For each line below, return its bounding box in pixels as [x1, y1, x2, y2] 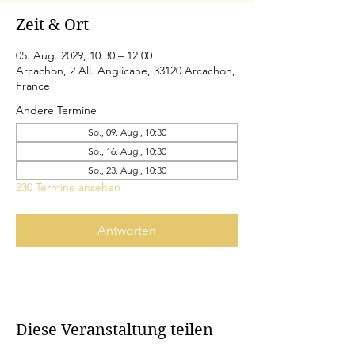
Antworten [97, 223, 156, 238]
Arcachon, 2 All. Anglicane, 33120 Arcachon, [16, 63, 235, 78]
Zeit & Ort [16, 16, 89, 34]
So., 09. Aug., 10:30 [87, 126, 166, 138]
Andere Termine [16, 103, 97, 117]
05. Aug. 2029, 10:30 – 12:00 [16, 48, 152, 63]
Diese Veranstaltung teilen [16, 321, 213, 339]
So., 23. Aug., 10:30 [87, 164, 166, 176]
